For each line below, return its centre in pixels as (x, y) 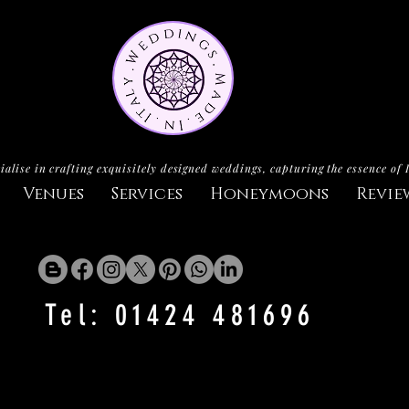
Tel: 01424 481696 (180, 315)
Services (147, 194)
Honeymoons (269, 194)
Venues (53, 194)
